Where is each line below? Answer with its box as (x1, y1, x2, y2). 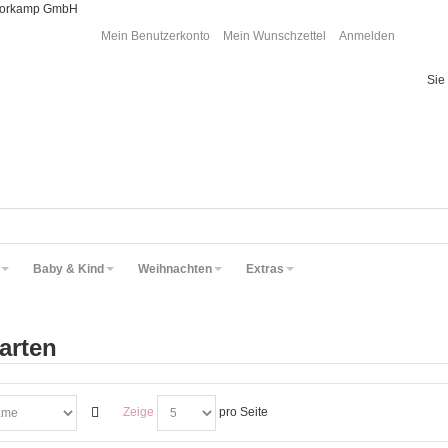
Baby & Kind (33, 262, 104, 276)
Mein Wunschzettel (223, 29, 327, 43)
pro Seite (216, 405, 269, 420)
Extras (246, 262, 284, 276)
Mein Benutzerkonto (101, 29, 211, 43)
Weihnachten (138, 262, 212, 276)
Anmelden (339, 29, 396, 43)
